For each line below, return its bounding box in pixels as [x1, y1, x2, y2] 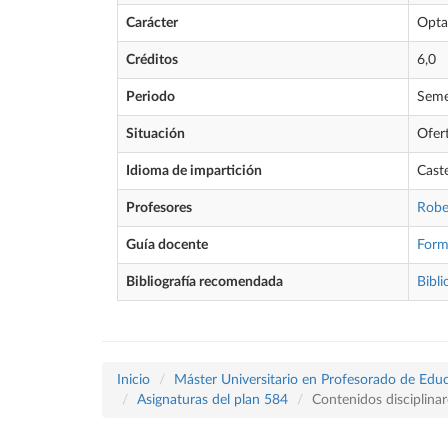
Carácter [126, 16, 178, 30]
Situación [126, 127, 185, 141]
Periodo [126, 90, 175, 104]
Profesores [126, 201, 192, 215]
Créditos [126, 53, 178, 67]
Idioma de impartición [126, 164, 262, 178]
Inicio [117, 373, 150, 387]
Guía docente [126, 238, 208, 252]
